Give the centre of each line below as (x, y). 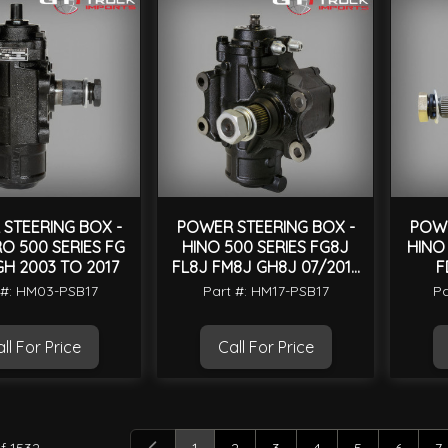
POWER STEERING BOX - (265, 227)
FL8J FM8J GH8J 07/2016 (265, 267)
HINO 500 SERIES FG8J (265, 247)
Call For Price (265, 347)
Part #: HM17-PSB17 (265, 291)
